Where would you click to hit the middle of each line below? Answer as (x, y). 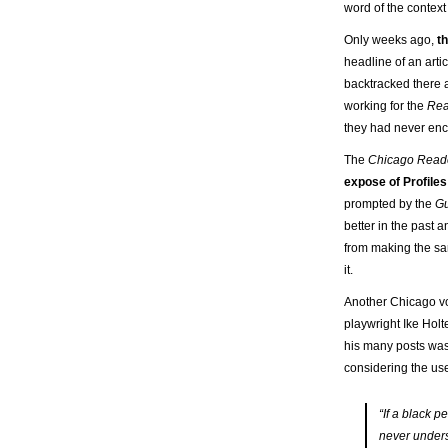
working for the (385, 105)
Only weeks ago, (390, 39)
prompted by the (389, 203)
